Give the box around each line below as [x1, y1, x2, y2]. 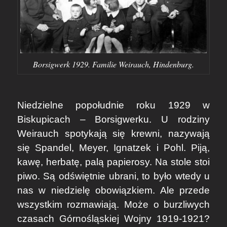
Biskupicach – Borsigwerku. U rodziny [17, 113, 210, 125]
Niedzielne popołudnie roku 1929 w [17, 99, 210, 110]
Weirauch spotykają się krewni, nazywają [17, 128, 210, 139]
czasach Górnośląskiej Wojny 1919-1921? [17, 213, 210, 224]
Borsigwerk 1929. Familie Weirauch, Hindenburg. [32, 59, 194, 70]
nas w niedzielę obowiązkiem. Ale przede [17, 184, 210, 196]
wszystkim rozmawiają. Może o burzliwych [17, 199, 210, 210]
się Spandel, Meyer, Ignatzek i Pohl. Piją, [17, 142, 210, 153]
